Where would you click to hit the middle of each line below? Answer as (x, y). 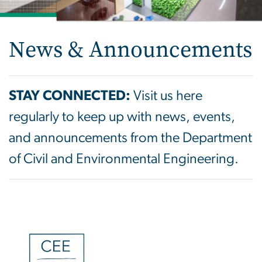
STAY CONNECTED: (70, 96)
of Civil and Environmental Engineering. (124, 159)
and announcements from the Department (130, 138)
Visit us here (168, 96)
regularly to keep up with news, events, (122, 117)
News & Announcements (130, 49)
